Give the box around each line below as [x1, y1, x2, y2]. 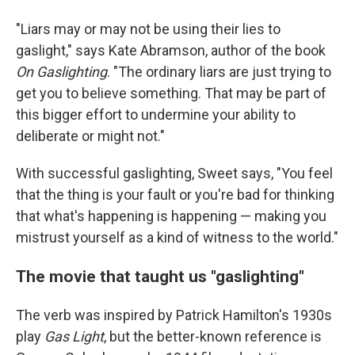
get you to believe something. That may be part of [16, 85, 326, 101]
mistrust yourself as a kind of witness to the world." [16, 229, 338, 246]
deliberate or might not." [16, 128, 165, 144]
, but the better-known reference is [104, 328, 322, 345]
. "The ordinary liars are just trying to [107, 63, 331, 80]
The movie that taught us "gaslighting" [16, 266, 304, 286]
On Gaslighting [16, 63, 107, 80]
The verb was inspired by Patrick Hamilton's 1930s [16, 307, 332, 323]
